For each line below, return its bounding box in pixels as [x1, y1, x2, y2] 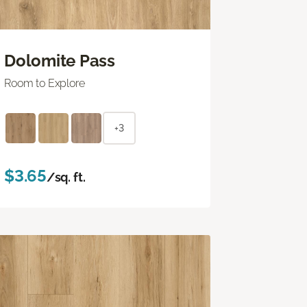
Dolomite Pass [4, 50, 115, 71]
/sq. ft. [46, 169, 86, 184]
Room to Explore [4, 76, 85, 90]
